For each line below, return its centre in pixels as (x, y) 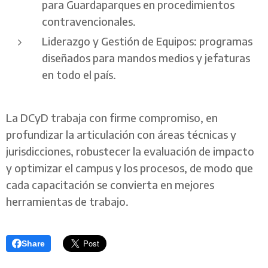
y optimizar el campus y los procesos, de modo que (130, 167)
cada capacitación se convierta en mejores (110, 184)
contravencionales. (89, 21)
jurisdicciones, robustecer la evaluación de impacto (130, 151)
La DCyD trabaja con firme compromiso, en (112, 117)
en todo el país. (79, 74)
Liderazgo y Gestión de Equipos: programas (147, 41)
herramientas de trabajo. (67, 201)
